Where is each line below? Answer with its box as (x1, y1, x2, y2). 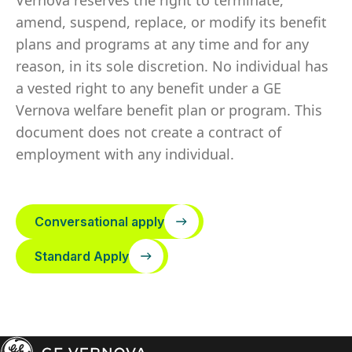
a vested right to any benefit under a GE (16, 79, 281, 97)
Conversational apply (35, 214, 164, 229)
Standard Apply (35, 248, 129, 264)
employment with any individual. (16, 145, 234, 163)
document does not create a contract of (16, 123, 281, 141)
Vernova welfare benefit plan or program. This (16, 101, 322, 119)
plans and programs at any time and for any (16, 35, 309, 53)
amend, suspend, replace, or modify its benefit (16, 13, 327, 31)
